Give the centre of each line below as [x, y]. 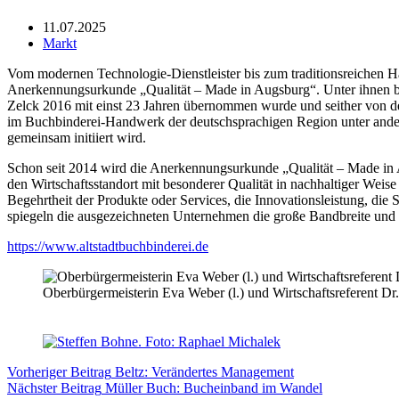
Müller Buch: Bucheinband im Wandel [214, 387]
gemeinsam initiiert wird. [77, 137]
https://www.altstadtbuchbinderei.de [108, 246]
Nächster [34, 387]
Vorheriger [39, 371]
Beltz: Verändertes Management [204, 371]
